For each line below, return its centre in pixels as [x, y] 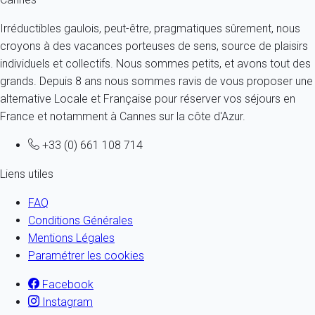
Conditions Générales [81, 221]
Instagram [66, 302]
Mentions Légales [71, 238]
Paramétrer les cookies [86, 256]
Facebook [66, 285]
